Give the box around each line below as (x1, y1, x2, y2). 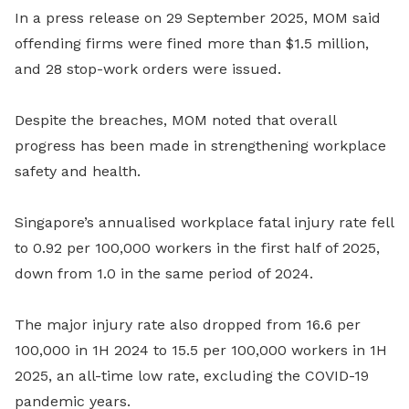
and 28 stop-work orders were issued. (15, 60, 281, 78)
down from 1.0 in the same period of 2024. (15, 265, 313, 282)
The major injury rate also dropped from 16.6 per (15, 316, 361, 333)
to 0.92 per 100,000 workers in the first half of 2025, (15, 239, 380, 257)
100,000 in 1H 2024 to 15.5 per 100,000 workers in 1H (15, 341, 387, 359)
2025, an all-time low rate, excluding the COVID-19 (15, 367, 369, 384)
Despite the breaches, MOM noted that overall (15, 111, 336, 129)
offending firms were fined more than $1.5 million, (15, 35, 369, 52)
